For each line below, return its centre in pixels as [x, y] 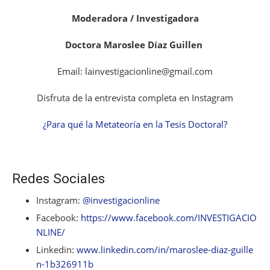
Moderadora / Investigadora [135, 18]
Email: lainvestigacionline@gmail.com [135, 71]
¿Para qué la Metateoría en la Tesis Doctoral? [135, 124]
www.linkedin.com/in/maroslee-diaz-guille [165, 250]
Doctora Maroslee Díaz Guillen [135, 45]
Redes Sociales [58, 179]
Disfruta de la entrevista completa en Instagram [135, 98]
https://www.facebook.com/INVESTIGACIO [169, 218]
